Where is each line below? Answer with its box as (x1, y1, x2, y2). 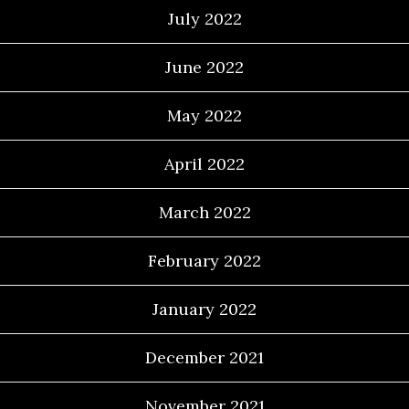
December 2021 (145, 347, 264, 368)
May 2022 (167, 105, 242, 126)
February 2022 (148, 250, 261, 271)
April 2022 (164, 153, 245, 174)
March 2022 (158, 202, 251, 223)
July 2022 (167, 8, 242, 29)
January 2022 (152, 299, 257, 320)
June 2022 (165, 57, 244, 78)
